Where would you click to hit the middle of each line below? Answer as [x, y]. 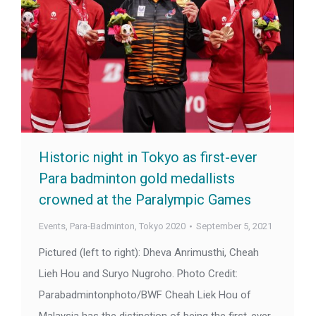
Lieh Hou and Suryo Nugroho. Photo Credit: [138, 274]
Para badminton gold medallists [137, 179]
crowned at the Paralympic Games [145, 200]
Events [52, 226]
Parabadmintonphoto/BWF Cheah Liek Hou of [145, 295]
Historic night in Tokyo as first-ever [148, 158]
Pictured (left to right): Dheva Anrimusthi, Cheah [149, 253]
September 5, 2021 [234, 226]
